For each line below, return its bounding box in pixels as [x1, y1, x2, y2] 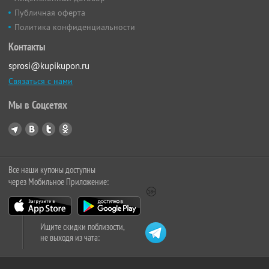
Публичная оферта [14, 7, 85, 18]
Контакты [8, 40, 46, 53]
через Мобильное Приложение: [8, 176, 109, 187]
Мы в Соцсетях [8, 98, 67, 112]
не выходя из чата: [40, 232, 100, 243]
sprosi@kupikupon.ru [8, 60, 89, 71]
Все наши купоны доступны [8, 164, 95, 175]
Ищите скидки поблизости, [40, 221, 125, 232]
